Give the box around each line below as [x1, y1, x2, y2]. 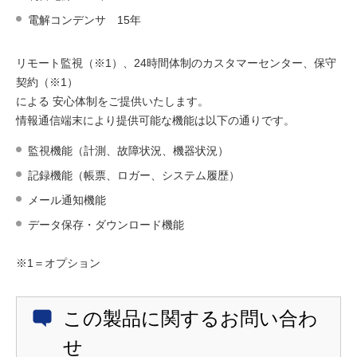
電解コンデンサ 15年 [28, 13, 141, 26]
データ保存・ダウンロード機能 [28, 218, 184, 231]
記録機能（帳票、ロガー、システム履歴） [28, 168, 240, 182]
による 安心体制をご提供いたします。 [16, 94, 209, 108]
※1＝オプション [16, 256, 100, 269]
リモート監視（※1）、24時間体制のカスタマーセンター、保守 [16, 56, 336, 69]
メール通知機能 [28, 193, 106, 206]
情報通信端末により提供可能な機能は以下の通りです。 [16, 113, 295, 127]
